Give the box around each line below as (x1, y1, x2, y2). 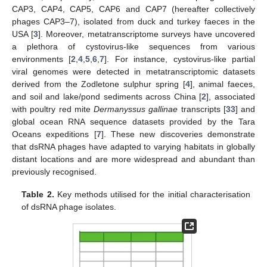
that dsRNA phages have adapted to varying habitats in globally (12, 141, 255, 151)
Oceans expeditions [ (12, 129, 97, 139)
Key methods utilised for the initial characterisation (54, 189, 250, 199)
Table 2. (21, 189, 54, 199)
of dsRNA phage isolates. (21, 201, 117, 212)
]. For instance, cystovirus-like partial (104, 54, 256, 64)
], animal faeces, (190, 79, 255, 89)
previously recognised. (12, 166, 97, 176)
